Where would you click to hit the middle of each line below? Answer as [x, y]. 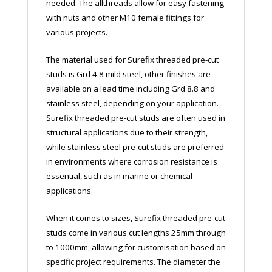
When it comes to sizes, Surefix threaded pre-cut [135, 218]
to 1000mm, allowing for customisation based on [136, 247]
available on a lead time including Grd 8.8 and [130, 88]
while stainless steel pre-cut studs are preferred [135, 147]
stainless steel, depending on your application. [132, 103]
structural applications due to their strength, [127, 132]
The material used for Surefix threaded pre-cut [132, 59]
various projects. [76, 32]
